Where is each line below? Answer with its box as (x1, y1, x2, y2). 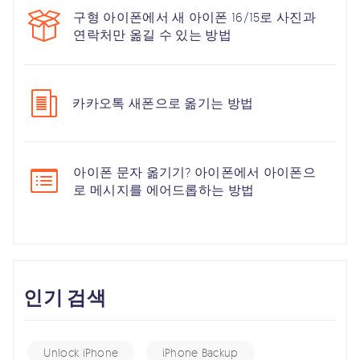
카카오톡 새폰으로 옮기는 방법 (72, 95, 254, 112)
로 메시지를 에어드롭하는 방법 (73, 181, 255, 198)
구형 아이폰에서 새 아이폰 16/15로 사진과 (73, 8, 316, 25)
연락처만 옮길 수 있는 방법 (73, 26, 231, 43)
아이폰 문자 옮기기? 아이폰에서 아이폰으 (73, 163, 317, 180)
